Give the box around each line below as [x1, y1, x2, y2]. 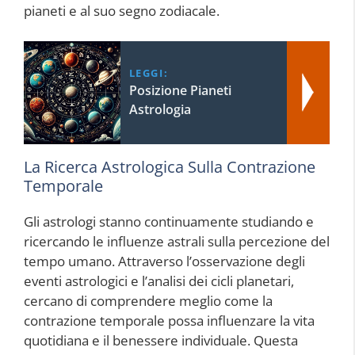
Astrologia [128, 100, 191, 118]
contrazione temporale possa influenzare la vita [24, 311, 315, 330]
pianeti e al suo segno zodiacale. [24, 2, 219, 20]
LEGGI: [128, 65, 169, 80]
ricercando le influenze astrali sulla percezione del [24, 231, 330, 250]
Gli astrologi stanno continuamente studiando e [24, 212, 314, 231]
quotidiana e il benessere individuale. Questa [24, 330, 298, 349]
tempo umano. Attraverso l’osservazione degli [24, 251, 305, 270]
